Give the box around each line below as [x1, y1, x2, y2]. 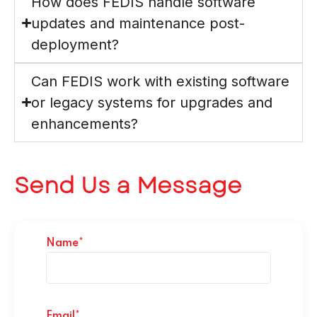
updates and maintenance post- [31, 14, 246, 32]
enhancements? [31, 115, 139, 132]
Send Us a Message [14, 168, 242, 202]
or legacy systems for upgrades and [31, 93, 273, 111]
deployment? [31, 35, 120, 53]
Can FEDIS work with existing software [31, 72, 290, 90]
